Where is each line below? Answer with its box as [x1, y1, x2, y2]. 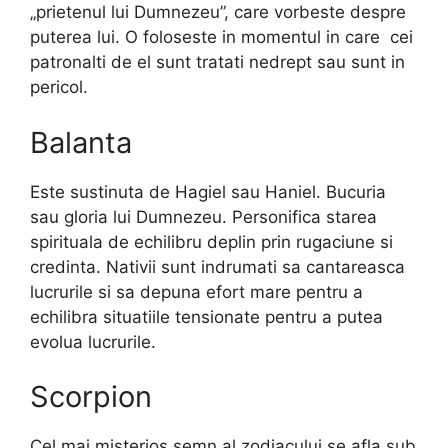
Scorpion [30, 379, 152, 415]
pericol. [30, 77, 88, 98]
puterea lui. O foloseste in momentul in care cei [30, 27, 413, 48]
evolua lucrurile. [30, 331, 156, 352]
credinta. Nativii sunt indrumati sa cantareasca [30, 256, 405, 277]
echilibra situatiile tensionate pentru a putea [30, 306, 383, 327]
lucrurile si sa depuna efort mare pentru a [30, 281, 363, 302]
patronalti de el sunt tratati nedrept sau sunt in [30, 52, 405, 73]
